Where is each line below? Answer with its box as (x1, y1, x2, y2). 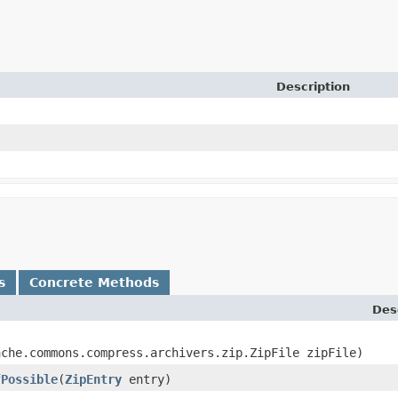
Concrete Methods (29, 275, 159, 290)
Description (276, 79, 350, 93)
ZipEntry (65, 371, 122, 386)
